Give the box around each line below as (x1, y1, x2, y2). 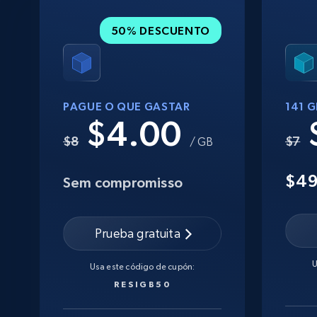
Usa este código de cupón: (89, 261, 195, 272)
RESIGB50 (113, 279, 171, 289)
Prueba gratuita (95, 226, 180, 241)
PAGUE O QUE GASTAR (63, 99, 190, 113)
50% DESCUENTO (110, 23, 210, 37)
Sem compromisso (63, 174, 183, 190)
